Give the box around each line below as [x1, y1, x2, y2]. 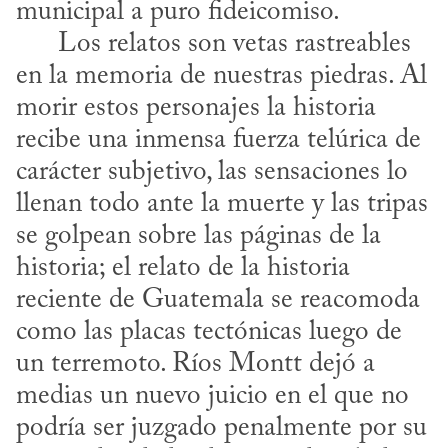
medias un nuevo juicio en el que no [16, 383, 409, 411]
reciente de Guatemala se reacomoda [16, 287, 420, 315]
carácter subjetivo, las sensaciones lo [16, 159, 408, 187]
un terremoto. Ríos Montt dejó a [16, 351, 375, 379]
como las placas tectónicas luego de [16, 319, 402, 347]
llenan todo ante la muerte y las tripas [16, 191, 428, 219]
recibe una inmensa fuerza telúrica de [16, 127, 421, 155]
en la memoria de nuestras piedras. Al [16, 63, 427, 91]
